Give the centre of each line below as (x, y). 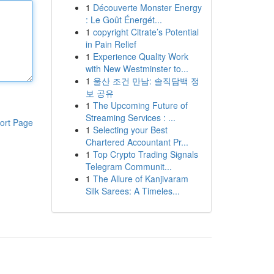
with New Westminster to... (137, 68)
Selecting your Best (130, 130)
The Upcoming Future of (140, 105)
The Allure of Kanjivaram (140, 179)
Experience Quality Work (140, 56)
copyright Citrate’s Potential (146, 32)
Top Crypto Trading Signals (145, 154)
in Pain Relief (111, 44)
